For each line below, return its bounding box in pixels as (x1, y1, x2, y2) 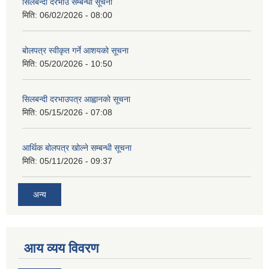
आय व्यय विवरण (24, 241, 98, 256)
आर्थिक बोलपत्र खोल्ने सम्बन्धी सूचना (22, 142, 131, 153)
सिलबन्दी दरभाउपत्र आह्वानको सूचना (22, 94, 130, 104)
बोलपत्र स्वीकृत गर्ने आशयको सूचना (22, 45, 128, 55)
